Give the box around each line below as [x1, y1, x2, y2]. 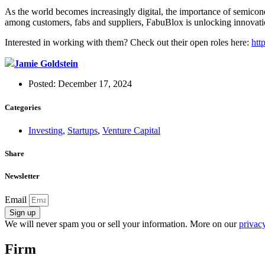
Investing [28, 125, 63, 135]
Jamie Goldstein [14, 59, 78, 69]
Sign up [9, 208, 35, 218]
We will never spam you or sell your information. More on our [5, 219, 239, 230]
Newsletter [5, 172, 40, 181]
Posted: [28, 79, 58, 89]
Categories [5, 102, 41, 112]
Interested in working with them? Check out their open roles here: [5, 37, 251, 48]
